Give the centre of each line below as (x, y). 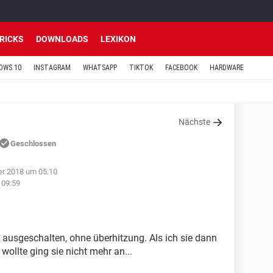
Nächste (194, 122)
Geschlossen (33, 144)
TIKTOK (141, 68)
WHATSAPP (100, 68)
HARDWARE (227, 68)
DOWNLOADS (62, 39)
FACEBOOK (181, 68)
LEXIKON (118, 39)
